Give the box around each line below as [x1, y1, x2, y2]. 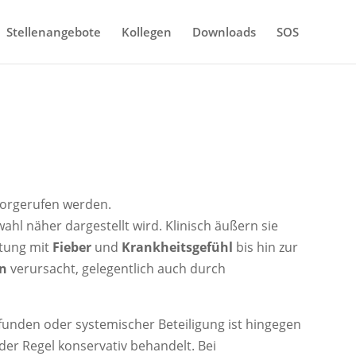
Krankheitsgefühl [122, 238, 234, 256]
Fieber [52, 238, 92, 256]
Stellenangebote [6, 24, 101, 40]
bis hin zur [233, 238, 299, 256]
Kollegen [122, 24, 172, 40]
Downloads [192, 24, 256, 40]
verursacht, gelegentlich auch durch [7, 259, 226, 277]
